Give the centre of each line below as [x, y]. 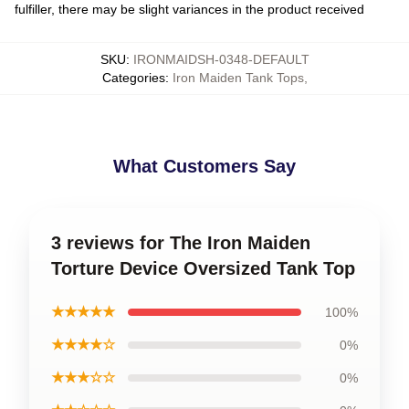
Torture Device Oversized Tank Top [203, 268]
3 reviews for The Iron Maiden [181, 242]
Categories [133, 77]
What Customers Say [204, 166]
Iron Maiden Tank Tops [238, 77]
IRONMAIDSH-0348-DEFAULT [221, 59]
